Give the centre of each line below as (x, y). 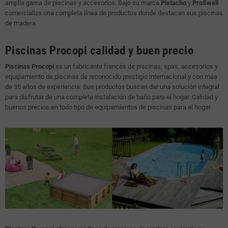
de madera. (21, 23)
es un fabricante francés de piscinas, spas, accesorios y (136, 67)
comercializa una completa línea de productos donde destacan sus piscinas (114, 13)
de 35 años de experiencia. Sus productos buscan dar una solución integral (112, 87)
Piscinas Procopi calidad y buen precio (99, 51)
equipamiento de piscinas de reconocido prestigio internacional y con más (111, 77)
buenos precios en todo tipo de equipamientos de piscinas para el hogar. (108, 107)
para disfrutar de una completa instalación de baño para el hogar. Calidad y (111, 97)
